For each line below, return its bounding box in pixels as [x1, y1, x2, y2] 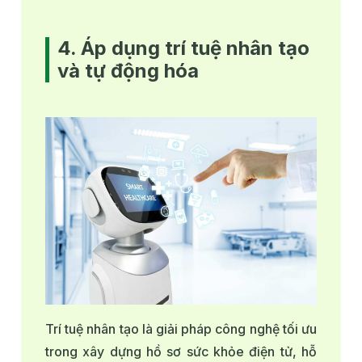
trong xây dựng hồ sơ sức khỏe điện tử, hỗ [45, 343, 317, 360]
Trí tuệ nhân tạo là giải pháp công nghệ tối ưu [45, 320, 317, 337]
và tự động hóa [57, 59, 199, 83]
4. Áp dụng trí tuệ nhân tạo [57, 36, 309, 61]
